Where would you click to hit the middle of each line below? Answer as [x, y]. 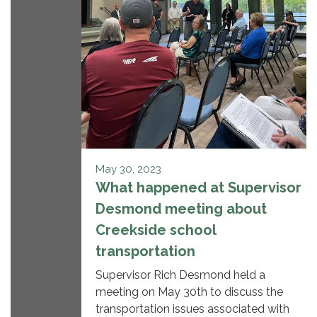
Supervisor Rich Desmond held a [180, 275]
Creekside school [156, 230]
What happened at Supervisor [198, 188]
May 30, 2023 [128, 169]
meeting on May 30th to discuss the [189, 292]
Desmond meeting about [181, 209]
